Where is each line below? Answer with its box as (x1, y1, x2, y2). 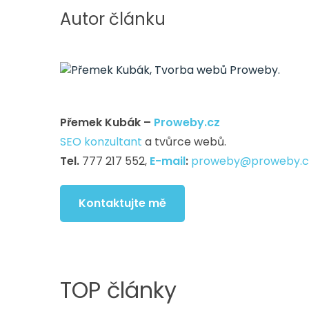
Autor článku (60, 8, 166, 30)
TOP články (60, 275, 177, 306)
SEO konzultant (60, 134, 142, 150)
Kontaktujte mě (79, 195, 166, 211)
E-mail (150, 153, 186, 169)
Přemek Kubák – (60, 114, 154, 130)
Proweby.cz (154, 114, 220, 130)
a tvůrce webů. (142, 134, 226, 150)
